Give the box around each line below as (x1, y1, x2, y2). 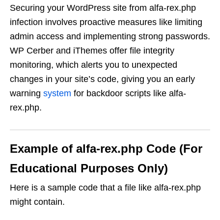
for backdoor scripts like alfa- (71, 88, 186, 98)
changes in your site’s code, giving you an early (10, 74, 195, 84)
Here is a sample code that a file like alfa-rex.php (10, 183, 201, 192)
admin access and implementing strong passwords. (10, 31, 210, 41)
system (43, 88, 71, 98)
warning (10, 88, 43, 98)
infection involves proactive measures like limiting (10, 17, 202, 27)
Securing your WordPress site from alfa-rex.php (10, 3, 196, 13)
